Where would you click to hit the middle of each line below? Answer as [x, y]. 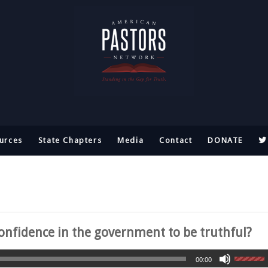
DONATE [226, 140]
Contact [176, 140]
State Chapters [70, 140]
